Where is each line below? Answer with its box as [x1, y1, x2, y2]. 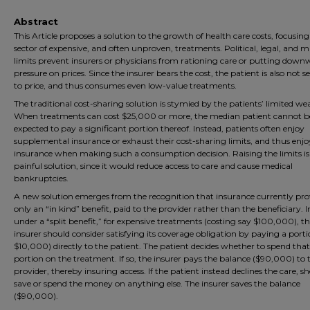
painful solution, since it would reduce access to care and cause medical [14, 161, 293, 171]
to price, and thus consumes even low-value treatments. [14, 80, 237, 91]
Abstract [14, 16, 58, 27]
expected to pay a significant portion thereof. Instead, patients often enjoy [14, 123, 304, 134]
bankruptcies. [14, 173, 69, 183]
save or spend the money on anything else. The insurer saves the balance [14, 278, 300, 289]
